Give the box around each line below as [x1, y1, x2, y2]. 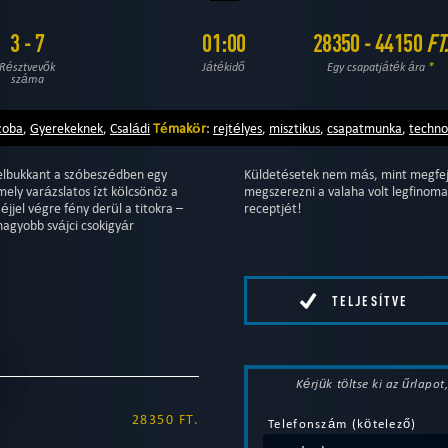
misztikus [269, 118, 320, 137]
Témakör [153, 118, 206, 137]
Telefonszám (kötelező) [268, 415, 417, 432]
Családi [110, 118, 150, 137]
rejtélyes [213, 118, 262, 137]
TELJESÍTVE [332, 293, 408, 310]
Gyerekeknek [30, 118, 103, 137]
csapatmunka [327, 118, 402, 137]
